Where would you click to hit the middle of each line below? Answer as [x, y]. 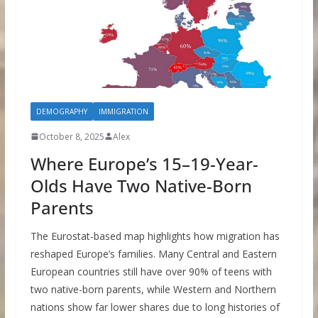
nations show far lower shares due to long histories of [155, 307]
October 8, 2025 [71, 136]
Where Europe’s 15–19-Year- [144, 163]
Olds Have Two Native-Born [141, 185]
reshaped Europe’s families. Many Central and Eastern [153, 253]
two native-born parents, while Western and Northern [153, 289]
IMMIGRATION [123, 111]
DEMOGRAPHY [61, 111]
